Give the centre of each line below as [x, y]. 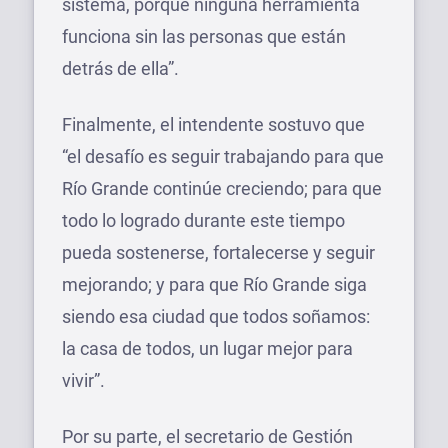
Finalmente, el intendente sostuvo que [213, 124]
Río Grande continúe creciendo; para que [222, 188]
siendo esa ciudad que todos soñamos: [216, 316]
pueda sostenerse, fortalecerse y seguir [218, 252]
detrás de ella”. [120, 68]
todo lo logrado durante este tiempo [203, 220]
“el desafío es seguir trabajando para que [223, 156]
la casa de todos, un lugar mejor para [207, 348]
